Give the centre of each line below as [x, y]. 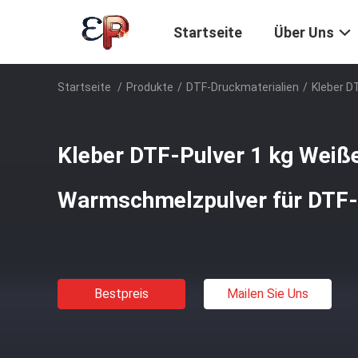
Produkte [150, 87]
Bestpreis [121, 294]
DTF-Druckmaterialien [243, 87]
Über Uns [304, 33]
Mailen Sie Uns [268, 294]
